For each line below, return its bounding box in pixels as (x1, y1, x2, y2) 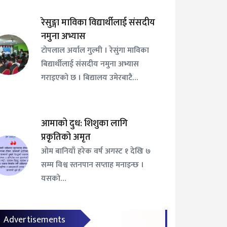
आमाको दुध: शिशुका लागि (41, 116, 128, 132)
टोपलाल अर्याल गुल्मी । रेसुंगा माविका (41, 44, 149, 57)
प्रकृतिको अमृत (41, 130, 91, 145)
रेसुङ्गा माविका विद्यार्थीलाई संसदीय (41, 15, 155, 31)
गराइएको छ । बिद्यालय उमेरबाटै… (41, 71, 138, 85)
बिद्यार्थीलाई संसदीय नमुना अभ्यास (41, 57, 139, 71)
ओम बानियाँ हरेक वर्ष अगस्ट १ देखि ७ (41, 144, 150, 158)
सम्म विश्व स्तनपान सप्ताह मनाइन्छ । (41, 158, 144, 172)
